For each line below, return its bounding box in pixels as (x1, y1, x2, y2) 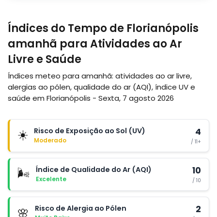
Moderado (34, 136, 66, 144)
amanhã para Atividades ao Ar (8, 36, 182, 51)
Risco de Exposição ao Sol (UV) (34, 125, 145, 136)
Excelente (36, 174, 66, 183)
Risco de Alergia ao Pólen (35, 203, 126, 213)
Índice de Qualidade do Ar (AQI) (36, 164, 152, 174)
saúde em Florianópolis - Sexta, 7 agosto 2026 (8, 93, 174, 103)
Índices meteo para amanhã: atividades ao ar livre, (8, 71, 192, 81)
